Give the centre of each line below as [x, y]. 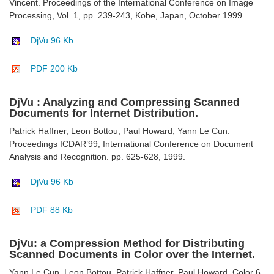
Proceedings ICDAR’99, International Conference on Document [131, 144]
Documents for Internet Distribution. [104, 113]
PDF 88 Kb [52, 210]
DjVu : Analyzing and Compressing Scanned [124, 102]
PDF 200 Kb [54, 69]
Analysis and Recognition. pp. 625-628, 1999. [97, 157]
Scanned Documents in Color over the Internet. [132, 255]
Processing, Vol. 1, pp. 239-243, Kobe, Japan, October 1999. [127, 16]
